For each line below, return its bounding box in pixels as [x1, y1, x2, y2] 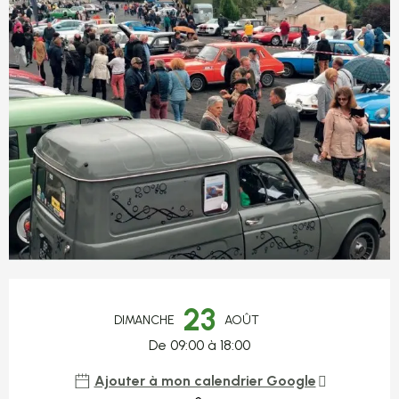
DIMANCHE [114, 312, 175, 328]
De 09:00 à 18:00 [149, 336, 250, 354]
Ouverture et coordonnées [9, 281, 329, 313]
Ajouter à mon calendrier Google [94, 371, 316, 389]
